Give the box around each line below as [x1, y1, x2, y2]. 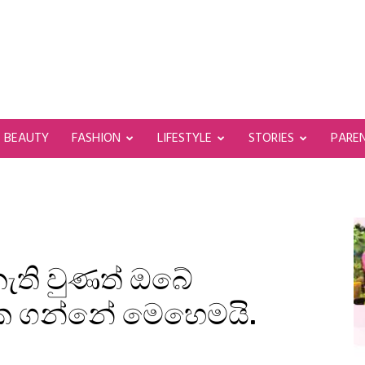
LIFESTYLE [157, 128, 212, 149]
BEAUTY [4, 128, 49, 149]
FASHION [72, 128, 121, 149]
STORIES [248, 128, 294, 149]
